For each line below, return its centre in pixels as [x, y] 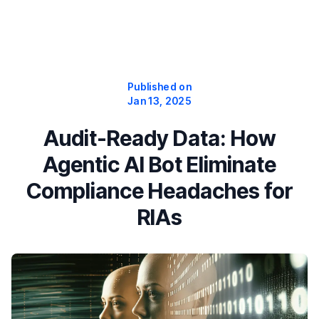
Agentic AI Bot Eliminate [159, 164]
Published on [159, 87]
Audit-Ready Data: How [159, 138]
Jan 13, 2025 [159, 101]
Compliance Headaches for [159, 191]
